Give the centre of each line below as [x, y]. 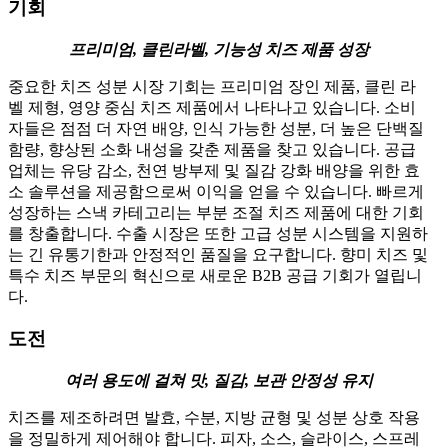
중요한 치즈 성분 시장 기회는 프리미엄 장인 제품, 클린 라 [212, 86]
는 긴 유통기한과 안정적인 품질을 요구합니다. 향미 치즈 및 [218, 254]
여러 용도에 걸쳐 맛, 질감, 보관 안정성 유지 [219, 381]
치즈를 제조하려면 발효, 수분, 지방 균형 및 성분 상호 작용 [214, 418]
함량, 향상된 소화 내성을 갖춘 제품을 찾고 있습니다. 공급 [212, 149]
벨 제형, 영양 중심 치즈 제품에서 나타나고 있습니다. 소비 [212, 107]
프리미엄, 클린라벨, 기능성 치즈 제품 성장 [219, 49]
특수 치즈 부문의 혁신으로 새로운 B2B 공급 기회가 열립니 [215, 275]
